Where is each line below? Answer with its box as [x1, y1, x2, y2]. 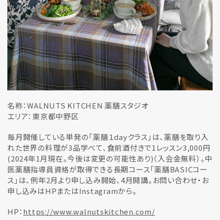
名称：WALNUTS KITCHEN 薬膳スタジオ [7, 100, 149, 111]
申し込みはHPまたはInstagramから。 [7, 186, 137, 196]
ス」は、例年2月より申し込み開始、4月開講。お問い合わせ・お [7, 175, 209, 186]
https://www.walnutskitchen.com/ [23, 206, 155, 217]
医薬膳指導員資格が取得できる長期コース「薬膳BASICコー [7, 164, 208, 175]
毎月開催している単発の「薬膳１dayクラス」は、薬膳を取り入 [7, 132, 209, 142]
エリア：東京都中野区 [7, 111, 79, 122]
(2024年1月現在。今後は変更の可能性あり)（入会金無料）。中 [7, 153, 213, 164]
